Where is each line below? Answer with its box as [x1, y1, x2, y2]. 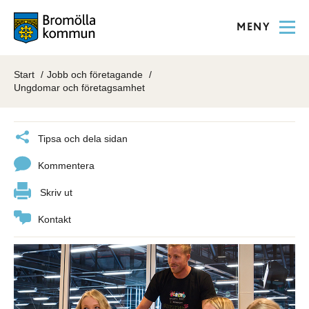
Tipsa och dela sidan [38, 133, 128, 144]
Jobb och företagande [47, 69, 143, 80]
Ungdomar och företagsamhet [14, 82, 145, 93]
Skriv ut [40, 187, 72, 198]
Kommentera [38, 160, 94, 171]
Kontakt [38, 214, 71, 225]
